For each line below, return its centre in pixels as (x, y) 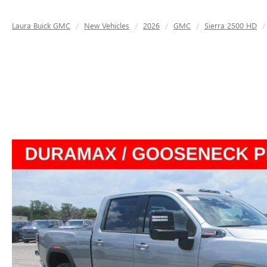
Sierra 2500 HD (231, 25)
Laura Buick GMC (41, 25)
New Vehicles (107, 25)
